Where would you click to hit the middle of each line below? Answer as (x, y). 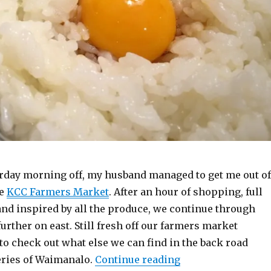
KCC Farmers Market (57, 192)
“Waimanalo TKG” (224, 259)
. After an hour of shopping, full (185, 192)
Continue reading (137, 260)
